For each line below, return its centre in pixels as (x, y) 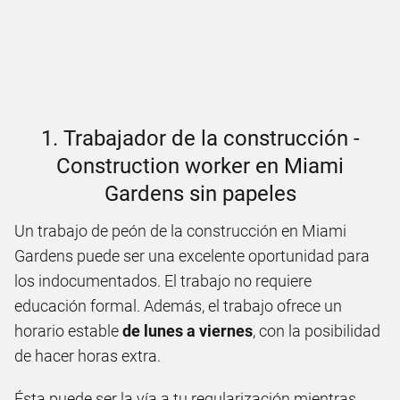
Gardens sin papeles (200, 194)
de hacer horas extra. (87, 356)
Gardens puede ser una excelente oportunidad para (192, 256)
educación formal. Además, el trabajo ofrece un (178, 306)
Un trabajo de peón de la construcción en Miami (180, 231)
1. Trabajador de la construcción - (200, 138)
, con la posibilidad (317, 331)
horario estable (68, 331)
